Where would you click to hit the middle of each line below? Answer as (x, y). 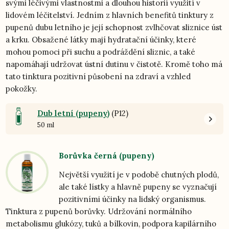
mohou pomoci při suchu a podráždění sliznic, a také (101, 52)
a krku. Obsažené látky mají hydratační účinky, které (101, 40)
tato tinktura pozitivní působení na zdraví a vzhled (98, 77)
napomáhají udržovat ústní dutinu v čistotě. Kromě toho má (114, 64)
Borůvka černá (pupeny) (107, 156)
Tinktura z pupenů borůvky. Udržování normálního (99, 212)
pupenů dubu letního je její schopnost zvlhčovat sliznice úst (114, 28)
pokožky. (23, 89)
